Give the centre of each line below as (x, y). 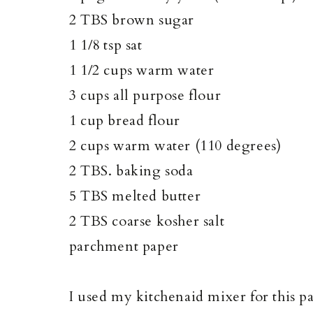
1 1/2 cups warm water (141, 70)
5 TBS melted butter (135, 196)
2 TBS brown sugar (132, 20)
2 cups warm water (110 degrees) (175, 145)
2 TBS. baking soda (131, 170)
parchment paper (124, 246)
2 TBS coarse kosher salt (147, 221)
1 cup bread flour (125, 120)
